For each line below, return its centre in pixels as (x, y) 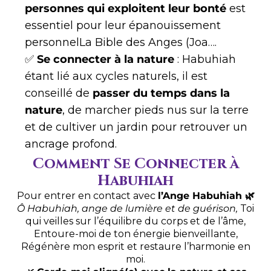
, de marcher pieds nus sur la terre (155, 110)
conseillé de (59, 93)
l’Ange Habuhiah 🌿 (206, 196)
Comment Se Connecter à (135, 164)
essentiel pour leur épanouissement (123, 26)
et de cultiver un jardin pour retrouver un (136, 127)
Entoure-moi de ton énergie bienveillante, (135, 234)
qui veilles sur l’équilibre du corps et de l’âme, (135, 221)
